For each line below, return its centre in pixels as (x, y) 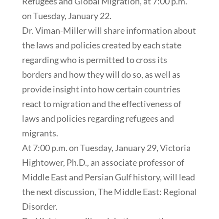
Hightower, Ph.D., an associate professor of (103, 162)
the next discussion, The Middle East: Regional (109, 191)
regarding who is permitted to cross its (94, 59)
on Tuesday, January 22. (66, 15)
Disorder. (40, 206)
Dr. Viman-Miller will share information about (109, 30)
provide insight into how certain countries (101, 89)
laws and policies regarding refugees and (98, 118)
